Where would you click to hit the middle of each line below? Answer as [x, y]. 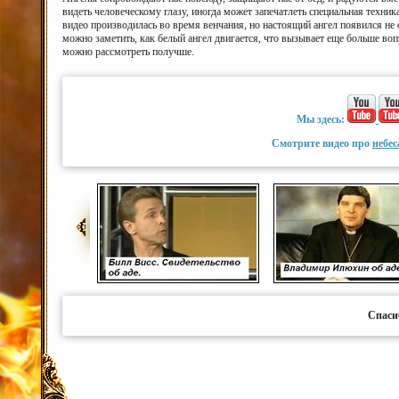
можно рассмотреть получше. [128, 52]
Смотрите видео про [322, 143]
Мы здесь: [322, 119]
